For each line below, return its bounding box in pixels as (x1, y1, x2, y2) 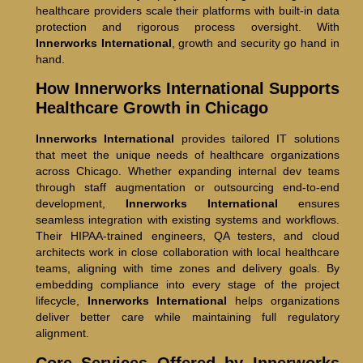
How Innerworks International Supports (35, 79, 340, 98)
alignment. (35, 327, 89, 340)
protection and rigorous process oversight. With (35, 19, 340, 33)
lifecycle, (35, 294, 88, 308)
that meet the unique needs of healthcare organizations (35, 148, 340, 162)
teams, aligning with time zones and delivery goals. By (35, 262, 340, 275)
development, (35, 197, 126, 211)
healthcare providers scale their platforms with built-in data (35, 3, 340, 17)
